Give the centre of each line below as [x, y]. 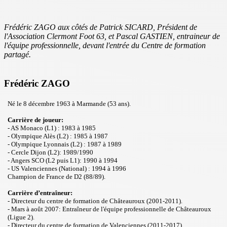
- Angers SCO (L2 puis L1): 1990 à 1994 [63, 161]
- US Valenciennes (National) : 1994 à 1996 [67, 169]
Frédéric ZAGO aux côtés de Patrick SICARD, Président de [101, 27]
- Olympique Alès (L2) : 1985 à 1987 [58, 136]
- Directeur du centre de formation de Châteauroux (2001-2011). [95, 201]
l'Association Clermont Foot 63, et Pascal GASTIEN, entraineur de [112, 36]
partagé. [17, 54]
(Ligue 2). [21, 217]
